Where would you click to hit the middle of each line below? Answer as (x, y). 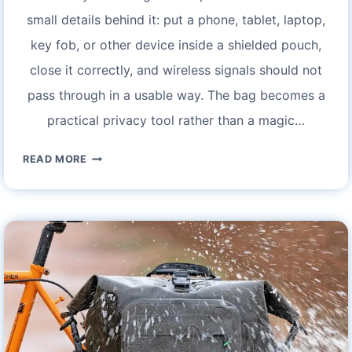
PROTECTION (122, 233)
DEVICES (110, 292)
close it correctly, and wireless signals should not (176, 70)
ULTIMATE (114, 214)
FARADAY (112, 155)
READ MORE (55, 159)
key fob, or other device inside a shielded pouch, (176, 45)
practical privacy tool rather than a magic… (176, 121)
